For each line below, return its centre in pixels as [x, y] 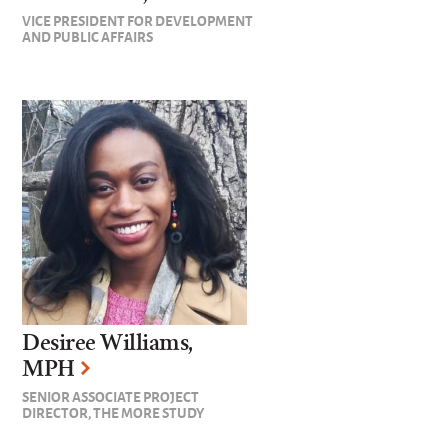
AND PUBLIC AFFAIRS [88, 36]
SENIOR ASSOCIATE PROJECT [111, 396]
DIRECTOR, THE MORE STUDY [113, 412]
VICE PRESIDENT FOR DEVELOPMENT [138, 20]
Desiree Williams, [107, 343]
